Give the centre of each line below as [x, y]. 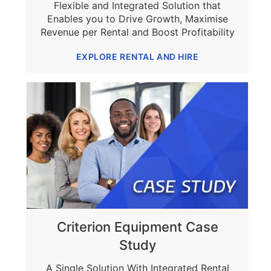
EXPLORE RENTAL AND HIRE [137, 57]
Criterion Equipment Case [137, 227]
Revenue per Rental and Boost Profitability [137, 32]
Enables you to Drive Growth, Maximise [137, 19]
